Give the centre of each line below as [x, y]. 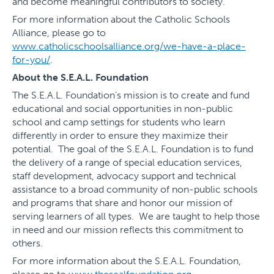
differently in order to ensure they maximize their [120, 136]
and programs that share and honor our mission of [122, 203]
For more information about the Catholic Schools [121, 20]
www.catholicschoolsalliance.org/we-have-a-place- [129, 46]
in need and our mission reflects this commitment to [128, 230]
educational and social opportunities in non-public [123, 109]
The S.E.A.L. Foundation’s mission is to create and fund [131, 95]
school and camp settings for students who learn [119, 122]
